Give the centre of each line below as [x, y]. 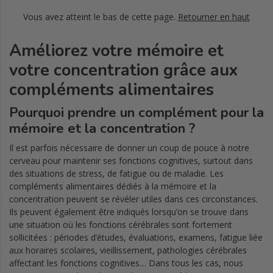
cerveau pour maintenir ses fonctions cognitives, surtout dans [131, 160]
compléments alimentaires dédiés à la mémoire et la [113, 186]
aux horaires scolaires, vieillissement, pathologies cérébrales [128, 250]
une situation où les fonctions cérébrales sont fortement [121, 224]
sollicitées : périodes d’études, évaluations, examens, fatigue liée [136, 237]
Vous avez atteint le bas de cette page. [101, 16]
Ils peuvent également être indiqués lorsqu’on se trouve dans [129, 211]
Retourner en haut [214, 16]
